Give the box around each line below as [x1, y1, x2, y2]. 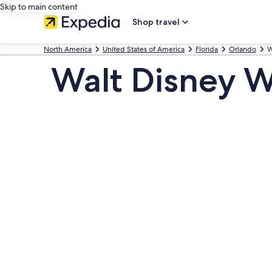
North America [44, 44, 92, 54]
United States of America [103, 44, 185, 54]
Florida [195, 44, 218, 54]
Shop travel [132, 16, 180, 27]
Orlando [229, 44, 256, 54]
